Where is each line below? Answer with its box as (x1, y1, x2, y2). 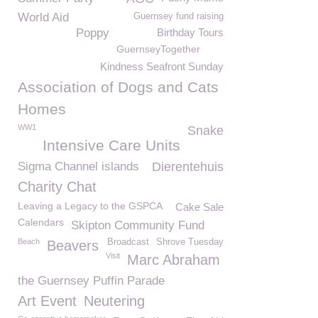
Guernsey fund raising (133, 11, 224, 21)
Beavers (47, 238, 99, 253)
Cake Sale (175, 201, 224, 213)
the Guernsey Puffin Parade (18, 274, 165, 287)
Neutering (84, 293, 145, 309)
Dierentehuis (152, 160, 224, 174)
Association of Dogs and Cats (18, 79, 219, 95)
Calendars (18, 216, 64, 228)
